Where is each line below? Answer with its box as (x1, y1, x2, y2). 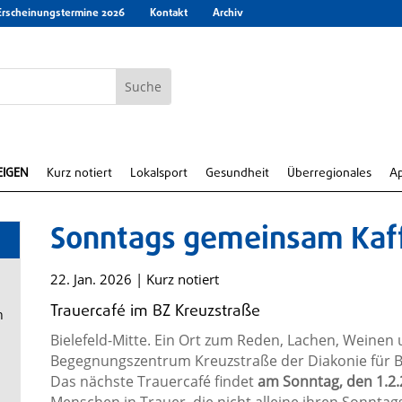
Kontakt (150, 5, 188, 22)
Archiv (213, 5, 243, 22)
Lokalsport (130, 164, 188, 183)
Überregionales (287, 164, 371, 183)
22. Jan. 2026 (49, 270, 132, 288)
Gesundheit (205, 164, 269, 183)
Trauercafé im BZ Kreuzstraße (49, 300, 260, 325)
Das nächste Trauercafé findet (49, 371, 258, 392)
